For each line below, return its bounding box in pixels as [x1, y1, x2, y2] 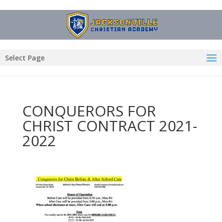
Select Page [5, 53, 45, 62]
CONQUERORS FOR [22, 101, 156, 121]
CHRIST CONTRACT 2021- [22, 115, 197, 136]
